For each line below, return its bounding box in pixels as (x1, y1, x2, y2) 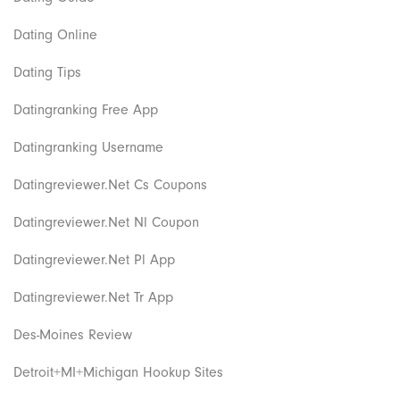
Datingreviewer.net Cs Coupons (13, 176, 207, 193)
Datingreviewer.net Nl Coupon (13, 213, 199, 230)
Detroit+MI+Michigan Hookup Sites (13, 363, 223, 380)
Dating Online (13, 26, 97, 43)
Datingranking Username (13, 138, 163, 155)
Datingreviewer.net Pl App (13, 251, 175, 268)
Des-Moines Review (13, 326, 132, 343)
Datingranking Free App (13, 101, 158, 118)
